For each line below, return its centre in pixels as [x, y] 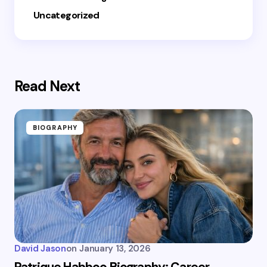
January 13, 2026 [115, 249]
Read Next [47, 86]
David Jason [40, 249]
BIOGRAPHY [55, 128]
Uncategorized [66, 15]
